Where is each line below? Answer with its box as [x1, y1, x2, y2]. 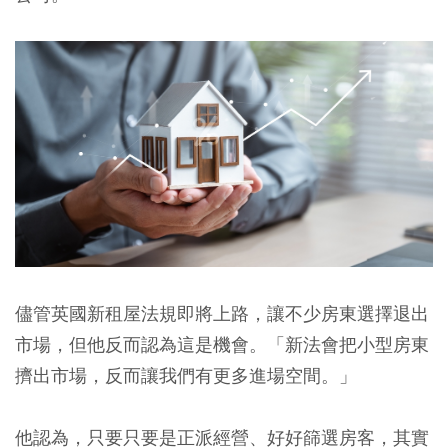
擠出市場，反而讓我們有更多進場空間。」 [15, 364, 357, 388]
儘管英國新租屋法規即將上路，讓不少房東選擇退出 [15, 302, 429, 326]
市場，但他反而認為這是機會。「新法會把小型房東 [15, 333, 429, 357]
